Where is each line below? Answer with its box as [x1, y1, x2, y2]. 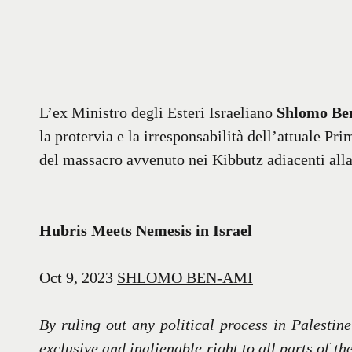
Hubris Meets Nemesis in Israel [39, 222, 252, 240]
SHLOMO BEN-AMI [117, 269, 253, 287]
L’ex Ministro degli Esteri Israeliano [39, 104, 277, 122]
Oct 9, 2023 [39, 269, 117, 287]
